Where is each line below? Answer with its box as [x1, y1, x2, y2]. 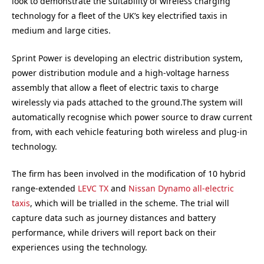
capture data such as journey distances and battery [12, 212, 216, 224]
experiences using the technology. [12, 242, 147, 253]
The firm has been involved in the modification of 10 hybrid [12, 168, 246, 180]
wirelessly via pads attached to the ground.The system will [12, 96, 243, 108]
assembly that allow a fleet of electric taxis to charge [12, 81, 219, 93]
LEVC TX [78, 183, 108, 194]
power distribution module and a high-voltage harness [12, 67, 229, 78]
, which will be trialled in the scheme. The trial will [30, 197, 229, 209]
